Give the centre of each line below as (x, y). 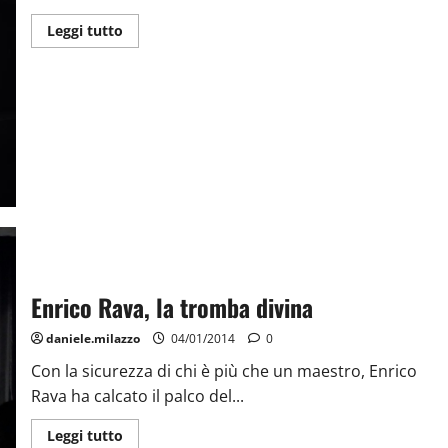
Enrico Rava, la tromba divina (171, 306)
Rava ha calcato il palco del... (137, 395)
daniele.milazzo (92, 338)
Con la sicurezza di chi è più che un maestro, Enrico (223, 370)
